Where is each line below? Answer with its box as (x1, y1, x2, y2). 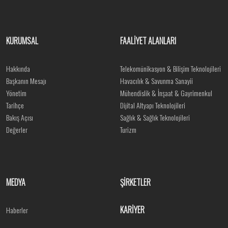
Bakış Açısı (6, 112, 33, 123)
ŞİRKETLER (120, 176, 151, 188)
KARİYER (120, 204, 145, 216)
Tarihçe (6, 100, 24, 110)
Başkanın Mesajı (6, 75, 46, 86)
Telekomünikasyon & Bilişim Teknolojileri (120, 63, 221, 74)
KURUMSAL (6, 35, 38, 47)
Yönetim (6, 88, 26, 98)
